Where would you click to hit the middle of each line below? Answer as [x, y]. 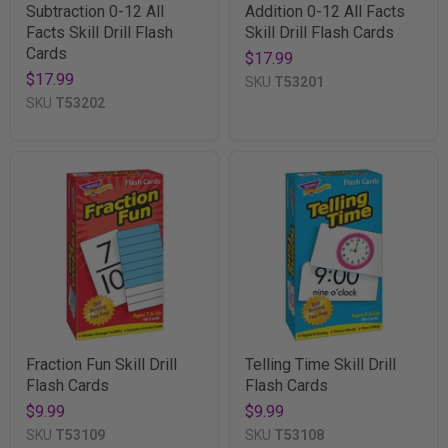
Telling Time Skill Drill [320, 364]
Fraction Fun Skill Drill [101, 364]
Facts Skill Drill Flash [99, 32]
